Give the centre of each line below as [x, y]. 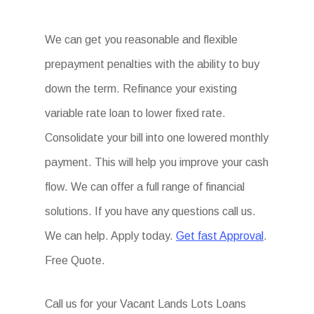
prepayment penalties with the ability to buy [152, 64]
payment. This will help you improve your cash [157, 162]
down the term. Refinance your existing [141, 89]
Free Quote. [75, 260]
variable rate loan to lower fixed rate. [135, 113]
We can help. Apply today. [110, 236]
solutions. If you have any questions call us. [150, 211]
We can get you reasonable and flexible [141, 40]
